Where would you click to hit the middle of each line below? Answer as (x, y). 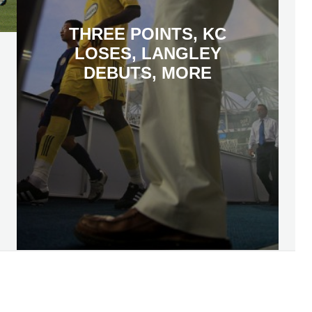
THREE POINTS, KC (148, 34)
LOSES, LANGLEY (148, 54)
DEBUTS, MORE (148, 73)
